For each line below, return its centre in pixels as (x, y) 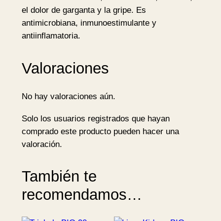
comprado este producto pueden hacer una (100, 131)
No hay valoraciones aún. (68, 96)
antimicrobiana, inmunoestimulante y (89, 23)
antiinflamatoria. (51, 36)
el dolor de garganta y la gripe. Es (84, 10)
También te (59, 177)
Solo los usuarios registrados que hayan (95, 118)
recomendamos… (82, 195)
